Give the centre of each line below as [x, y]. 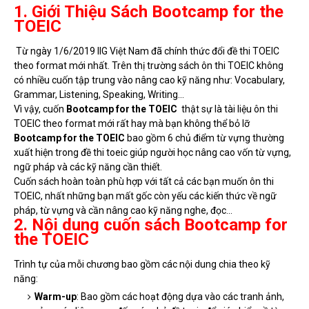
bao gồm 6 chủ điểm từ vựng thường [205, 138]
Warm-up [56, 297]
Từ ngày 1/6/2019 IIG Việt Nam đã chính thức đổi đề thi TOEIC [147, 51]
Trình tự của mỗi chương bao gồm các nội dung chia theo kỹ [142, 265]
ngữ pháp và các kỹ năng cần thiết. [88, 167]
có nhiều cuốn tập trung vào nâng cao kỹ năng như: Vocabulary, [149, 80]
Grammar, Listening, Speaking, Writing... [99, 95]
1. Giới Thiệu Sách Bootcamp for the [149, 12]
